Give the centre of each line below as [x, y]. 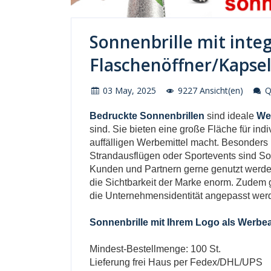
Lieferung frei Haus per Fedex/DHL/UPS [176, 262]
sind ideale [230, 116]
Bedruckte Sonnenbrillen [147, 116]
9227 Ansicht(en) [209, 90]
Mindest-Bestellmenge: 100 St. [156, 249]
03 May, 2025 [128, 90]
